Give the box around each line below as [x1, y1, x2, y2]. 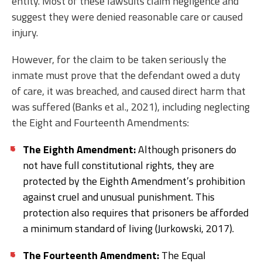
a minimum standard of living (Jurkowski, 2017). [23, 220, 234, 236]
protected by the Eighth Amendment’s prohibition [23, 173, 245, 189]
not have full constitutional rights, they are [23, 157, 214, 173]
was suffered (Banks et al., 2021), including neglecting [12, 98, 250, 115]
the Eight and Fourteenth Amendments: [12, 114, 189, 130]
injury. [12, 24, 40, 40]
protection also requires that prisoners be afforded [23, 204, 249, 220]
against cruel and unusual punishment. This [23, 188, 215, 205]
